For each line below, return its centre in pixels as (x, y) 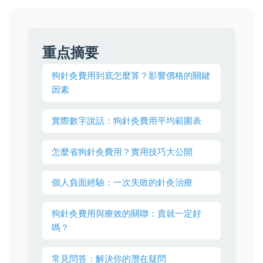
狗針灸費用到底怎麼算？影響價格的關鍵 (131, 75)
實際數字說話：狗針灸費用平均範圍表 (127, 120)
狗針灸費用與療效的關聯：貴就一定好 (127, 214)
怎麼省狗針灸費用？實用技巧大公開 (122, 151)
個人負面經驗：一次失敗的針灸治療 (122, 183)
